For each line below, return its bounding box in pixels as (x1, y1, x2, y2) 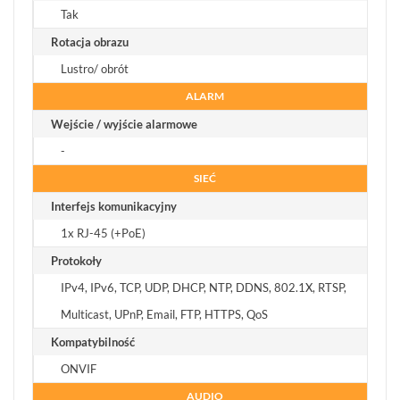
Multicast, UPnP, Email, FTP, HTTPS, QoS (61, 307, 268, 322)
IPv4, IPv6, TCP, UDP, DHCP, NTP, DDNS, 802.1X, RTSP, (61, 280, 346, 296)
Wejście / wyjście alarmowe (51, 117, 197, 132)
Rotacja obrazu (51, 35, 129, 50)
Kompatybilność (51, 335, 135, 350)
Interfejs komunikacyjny (51, 199, 177, 214)
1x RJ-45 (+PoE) (61, 226, 146, 241)
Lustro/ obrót (61, 62, 129, 77)
